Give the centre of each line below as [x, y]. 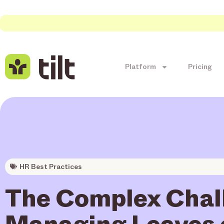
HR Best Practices [51, 166]
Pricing [200, 66]
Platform [140, 66]
